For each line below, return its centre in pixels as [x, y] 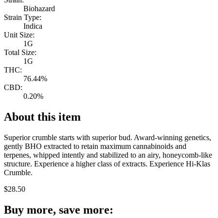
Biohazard [39, 9]
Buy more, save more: [59, 210]
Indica [33, 26]
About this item [42, 117]
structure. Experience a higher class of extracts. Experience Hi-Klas [107, 164]
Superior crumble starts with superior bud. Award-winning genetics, [108, 138]
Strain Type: [23, 18]
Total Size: [20, 53]
